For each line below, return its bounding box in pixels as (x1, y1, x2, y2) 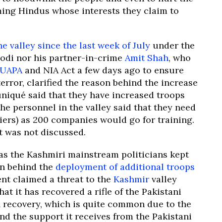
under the (150, 40, 195, 51)
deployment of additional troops (55, 161, 195, 172)
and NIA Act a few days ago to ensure (22, 64, 184, 76)
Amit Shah (125, 52, 168, 63)
